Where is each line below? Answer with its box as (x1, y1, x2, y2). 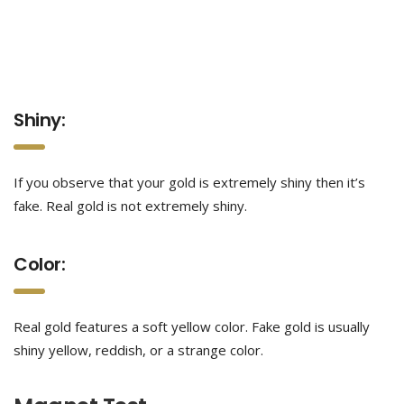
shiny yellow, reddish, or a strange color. (14, 341, 263, 359)
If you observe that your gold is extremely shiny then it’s (14, 173, 365, 191)
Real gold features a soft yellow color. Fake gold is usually (14, 317, 370, 335)
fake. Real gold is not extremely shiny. (14, 197, 247, 215)
